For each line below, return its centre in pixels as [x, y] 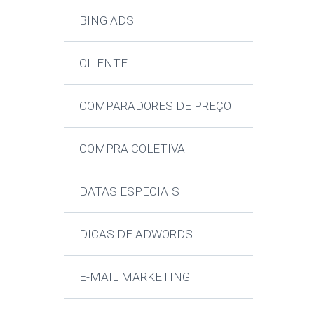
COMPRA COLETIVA [132, 148]
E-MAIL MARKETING [135, 277]
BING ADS [107, 20]
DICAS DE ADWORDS [136, 234]
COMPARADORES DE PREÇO [156, 105]
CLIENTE [104, 63]
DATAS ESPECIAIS [130, 191]
